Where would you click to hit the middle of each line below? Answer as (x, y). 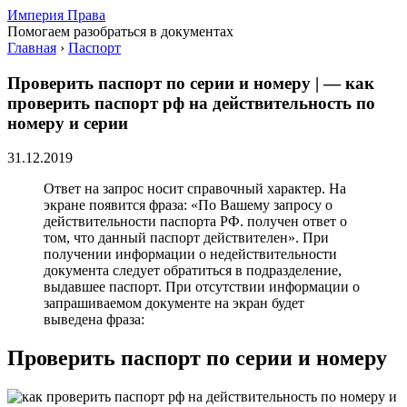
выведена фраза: (94, 320)
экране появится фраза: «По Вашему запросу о (188, 205)
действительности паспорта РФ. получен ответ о (195, 222)
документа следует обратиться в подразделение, (193, 271)
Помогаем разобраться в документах (120, 31)
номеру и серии (68, 123)
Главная (32, 48)
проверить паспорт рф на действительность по (191, 103)
